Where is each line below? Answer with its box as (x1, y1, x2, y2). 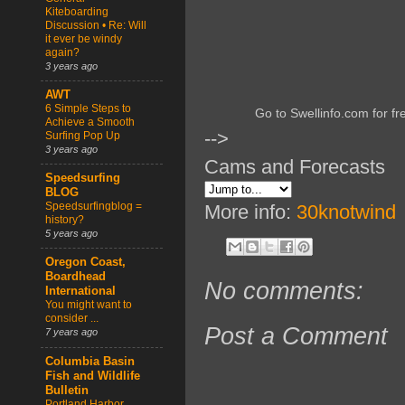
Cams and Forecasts (204, 155, 385, 179)
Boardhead (45, 270, 106, 284)
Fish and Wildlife (45, 369, 140, 382)
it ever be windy (45, 32, 122, 45)
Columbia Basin (45, 354, 135, 368)
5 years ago (45, 228, 98, 240)
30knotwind (297, 201, 396, 224)
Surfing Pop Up (45, 128, 120, 142)
